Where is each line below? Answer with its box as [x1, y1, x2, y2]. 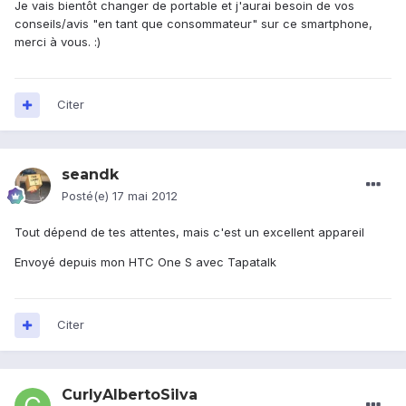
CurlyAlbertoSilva [62, 386, 198, 404]
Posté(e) [62, 188, 112, 204]
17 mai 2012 [112, 188, 178, 204]
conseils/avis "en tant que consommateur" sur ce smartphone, [14, 16, 372, 32]
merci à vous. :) [14, 34, 101, 50]
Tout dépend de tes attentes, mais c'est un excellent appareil [14, 225, 364, 240]
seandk [62, 166, 119, 184]
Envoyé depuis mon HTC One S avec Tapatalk [14, 255, 276, 270]
